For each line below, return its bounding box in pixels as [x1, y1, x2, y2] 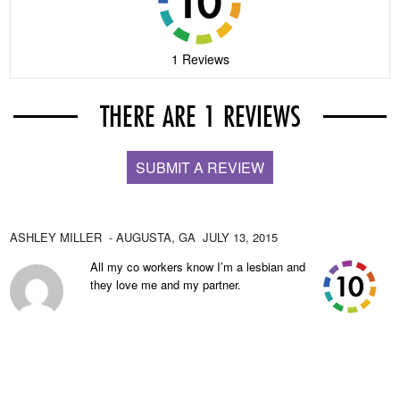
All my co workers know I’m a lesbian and [90, 258, 306, 275]
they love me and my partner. [90, 276, 242, 293]
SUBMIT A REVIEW [136, 157, 264, 178]
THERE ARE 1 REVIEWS [99, 96, 301, 137]
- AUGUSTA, [105, 229, 176, 246]
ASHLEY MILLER [10, 229, 103, 246]
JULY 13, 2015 [203, 229, 279, 246]
